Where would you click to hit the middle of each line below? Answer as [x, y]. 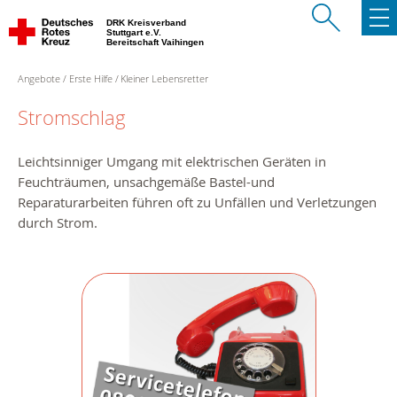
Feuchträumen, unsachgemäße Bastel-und [146, 182]
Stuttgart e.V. [135, 32]
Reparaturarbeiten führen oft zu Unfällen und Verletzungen [197, 202]
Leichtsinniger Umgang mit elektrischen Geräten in [172, 162]
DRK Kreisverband [148, 23]
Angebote [39, 78]
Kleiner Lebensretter [165, 78]
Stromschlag [72, 118]
